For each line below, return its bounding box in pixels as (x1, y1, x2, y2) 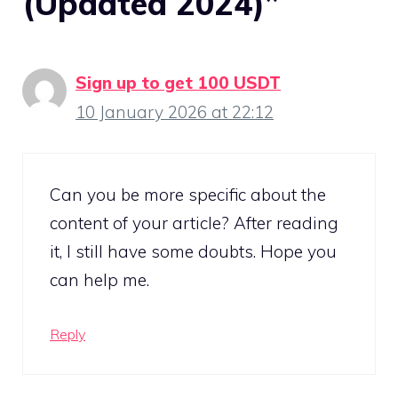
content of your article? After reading (50, 211, 338, 234)
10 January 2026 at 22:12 (76, 101, 274, 123)
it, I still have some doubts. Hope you (50, 240, 337, 262)
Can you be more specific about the (50, 183, 326, 205)
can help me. (50, 268, 149, 291)
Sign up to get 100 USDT (76, 72, 281, 94)
